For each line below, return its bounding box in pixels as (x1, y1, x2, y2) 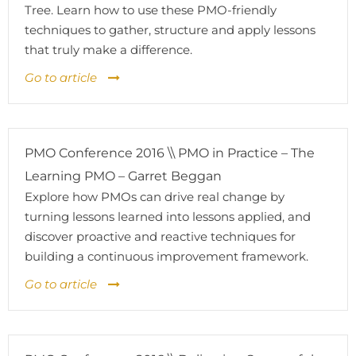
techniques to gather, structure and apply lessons (25, 22, 315, 37)
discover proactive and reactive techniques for (25, 229, 296, 244)
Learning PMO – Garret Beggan (25, 168, 222, 184)
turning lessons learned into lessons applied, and (25, 209, 311, 224)
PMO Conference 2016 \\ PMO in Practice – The (25, 145, 315, 161)
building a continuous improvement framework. (25, 249, 308, 264)
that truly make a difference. (25, 42, 192, 57)
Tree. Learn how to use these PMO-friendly (25, 2, 277, 17)
